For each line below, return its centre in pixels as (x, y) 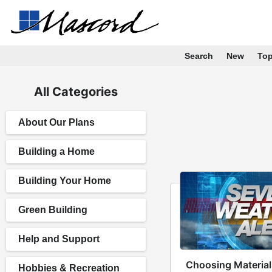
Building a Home (56, 151)
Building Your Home (65, 181)
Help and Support (59, 239)
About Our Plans (56, 122)
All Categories (76, 92)
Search (199, 56)
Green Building (53, 210)
